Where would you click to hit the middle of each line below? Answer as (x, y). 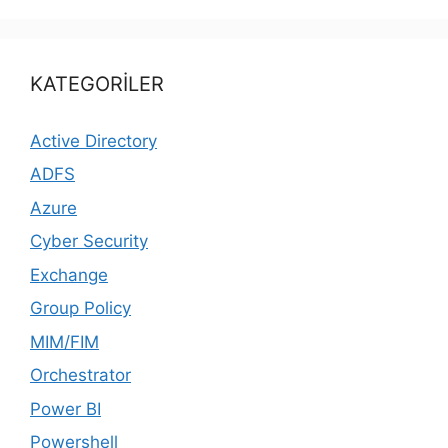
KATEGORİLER (97, 83)
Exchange (69, 274)
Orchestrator (80, 375)
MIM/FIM (64, 341)
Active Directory (93, 140)
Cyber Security (89, 241)
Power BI (65, 408)
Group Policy (80, 308)
